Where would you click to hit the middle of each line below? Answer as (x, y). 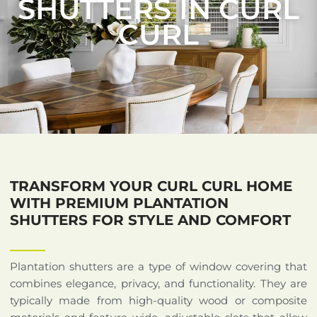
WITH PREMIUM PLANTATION (119, 203)
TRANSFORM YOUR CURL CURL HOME (151, 186)
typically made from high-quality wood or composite (158, 300)
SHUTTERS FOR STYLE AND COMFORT (150, 220)
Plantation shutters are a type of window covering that (158, 266)
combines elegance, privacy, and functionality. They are (158, 283)
